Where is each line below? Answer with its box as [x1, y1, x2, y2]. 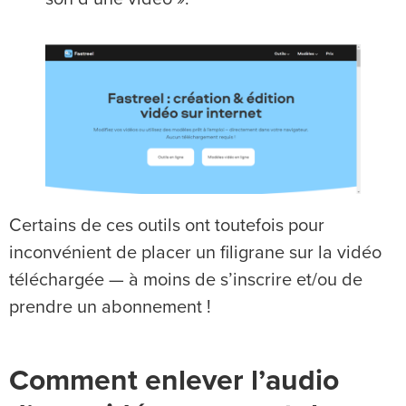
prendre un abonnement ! [9, 298, 211, 317]
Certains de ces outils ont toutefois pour [9, 217, 324, 236]
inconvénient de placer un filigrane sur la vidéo [9, 244, 382, 263]
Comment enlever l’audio [9, 367, 339, 397]
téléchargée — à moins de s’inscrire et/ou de [9, 271, 362, 290]
